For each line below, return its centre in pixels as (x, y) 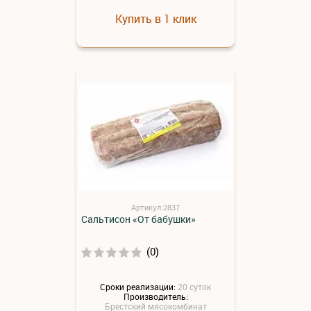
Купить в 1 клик (155, 19)
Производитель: (155, 296)
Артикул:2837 (155, 208)
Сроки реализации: (138, 286)
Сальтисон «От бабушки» (138, 219)
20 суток (194, 286)
